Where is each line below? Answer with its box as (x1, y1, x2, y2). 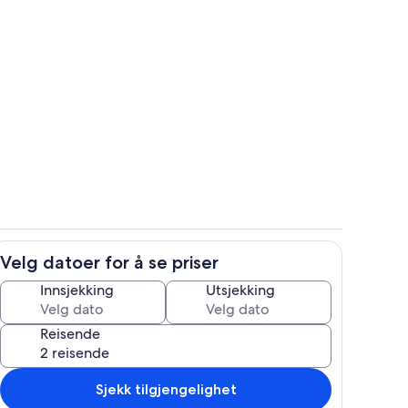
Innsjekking (40, 280, 114, 300)
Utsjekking (206, 280, 275, 300)
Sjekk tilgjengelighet (95, 380, 237, 398)
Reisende (40, 323, 100, 343)
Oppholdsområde (205, 107, 301, 124)
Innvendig (205, 262, 261, 279)
